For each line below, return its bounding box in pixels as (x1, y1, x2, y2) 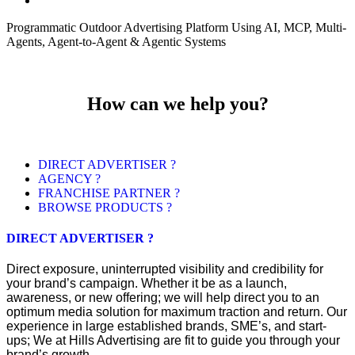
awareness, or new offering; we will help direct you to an (6, 291, 319, 305)
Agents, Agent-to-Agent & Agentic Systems (6, 35, 226, 48)
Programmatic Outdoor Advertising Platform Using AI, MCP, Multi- (6, 21, 346, 34)
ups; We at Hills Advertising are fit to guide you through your (6, 334, 340, 348)
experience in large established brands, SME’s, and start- (6, 319, 326, 334)
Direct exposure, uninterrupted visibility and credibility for (6, 262, 323, 277)
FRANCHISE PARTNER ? (38, 185, 180, 200)
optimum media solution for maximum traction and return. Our (6, 305, 347, 319)
